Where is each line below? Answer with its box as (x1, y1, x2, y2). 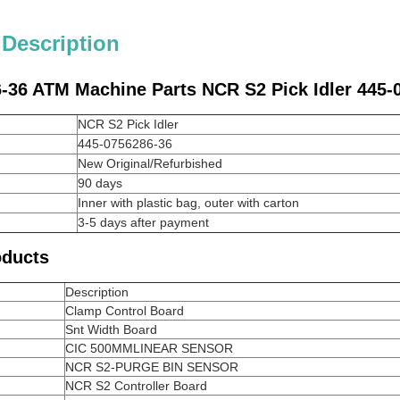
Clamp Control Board (65, 304, 184, 318)
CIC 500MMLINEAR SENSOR (65, 341, 233, 355)
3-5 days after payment (78, 215, 209, 229)
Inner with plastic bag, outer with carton (78, 196, 299, 210)
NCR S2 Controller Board (65, 379, 207, 393)
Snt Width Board (65, 322, 157, 337)
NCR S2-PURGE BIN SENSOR (65, 360, 238, 374)
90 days (78, 176, 122, 190)
